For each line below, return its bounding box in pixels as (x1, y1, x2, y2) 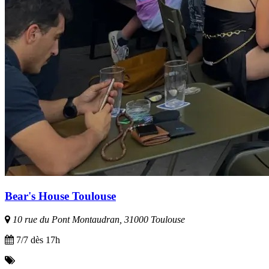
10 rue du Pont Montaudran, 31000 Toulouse (10, 214, 185, 225)
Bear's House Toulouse (5, 189, 116, 202)
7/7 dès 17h (14, 234, 60, 245)
